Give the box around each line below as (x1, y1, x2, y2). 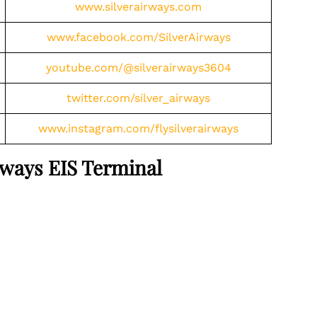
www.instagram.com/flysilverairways (38, 122, 238, 135)
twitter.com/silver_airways (67, 91, 210, 105)
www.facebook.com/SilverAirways (46, 30, 231, 44)
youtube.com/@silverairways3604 (45, 61, 231, 74)
